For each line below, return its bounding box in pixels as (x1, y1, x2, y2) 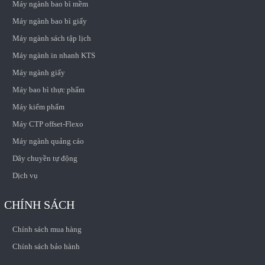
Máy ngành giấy (12, 68, 65, 77)
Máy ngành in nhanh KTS (12, 51, 95, 60)
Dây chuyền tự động (12, 154, 77, 163)
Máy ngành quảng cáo (12, 137, 84, 146)
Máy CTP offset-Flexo (12, 119, 83, 129)
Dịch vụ (12, 171, 38, 180)
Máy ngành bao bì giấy (12, 17, 87, 26)
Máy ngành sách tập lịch (12, 34, 91, 43)
